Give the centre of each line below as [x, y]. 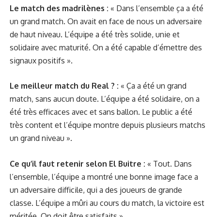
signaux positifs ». [41, 60]
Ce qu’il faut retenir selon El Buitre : [77, 163]
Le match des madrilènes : [59, 8]
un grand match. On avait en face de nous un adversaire [106, 21]
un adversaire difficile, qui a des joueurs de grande [96, 190]
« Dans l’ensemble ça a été [156, 8]
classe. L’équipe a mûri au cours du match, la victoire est [107, 203]
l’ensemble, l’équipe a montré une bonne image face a [104, 177]
